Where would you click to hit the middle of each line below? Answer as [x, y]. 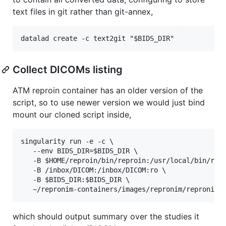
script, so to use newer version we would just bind [109, 102]
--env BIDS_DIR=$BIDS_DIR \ [79, 151]
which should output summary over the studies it [106, 216]
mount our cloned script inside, [72, 114]
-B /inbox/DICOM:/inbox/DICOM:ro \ [93, 170]
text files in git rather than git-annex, [83, 11]
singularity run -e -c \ [67, 141]
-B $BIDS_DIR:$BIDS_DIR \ [75, 179]
